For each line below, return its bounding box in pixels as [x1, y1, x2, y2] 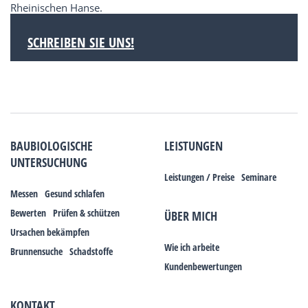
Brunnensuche [10, 245, 63, 258]
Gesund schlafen [45, 187, 104, 201]
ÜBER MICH [164, 208, 217, 225]
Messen [10, 187, 38, 201]
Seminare [241, 170, 276, 184]
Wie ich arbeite [164, 241, 219, 254]
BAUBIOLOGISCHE [10, 137, 93, 155]
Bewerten [10, 206, 46, 220]
